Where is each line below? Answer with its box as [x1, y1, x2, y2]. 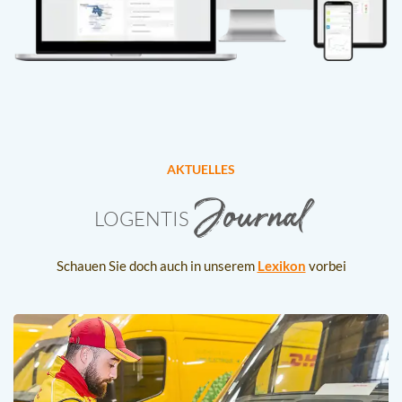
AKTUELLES [167, 161, 235, 177]
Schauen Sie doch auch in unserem [56, 257, 258, 274]
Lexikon [257, 257, 306, 274]
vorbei [305, 257, 346, 274]
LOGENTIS [93, 205, 189, 231]
